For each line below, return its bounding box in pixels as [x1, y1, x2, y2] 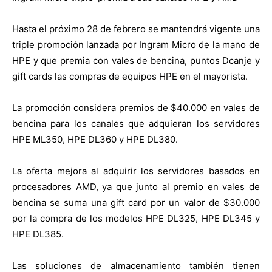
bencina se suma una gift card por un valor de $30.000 [12, 197, 260, 209]
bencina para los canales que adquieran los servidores [12, 118, 260, 130]
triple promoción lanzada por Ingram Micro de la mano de [12, 39, 260, 51]
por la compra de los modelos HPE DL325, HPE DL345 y [12, 212, 260, 225]
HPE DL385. [12, 228, 64, 240]
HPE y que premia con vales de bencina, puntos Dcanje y [12, 55, 260, 67]
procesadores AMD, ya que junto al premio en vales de [12, 181, 260, 193]
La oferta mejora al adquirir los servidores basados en [12, 165, 260, 177]
